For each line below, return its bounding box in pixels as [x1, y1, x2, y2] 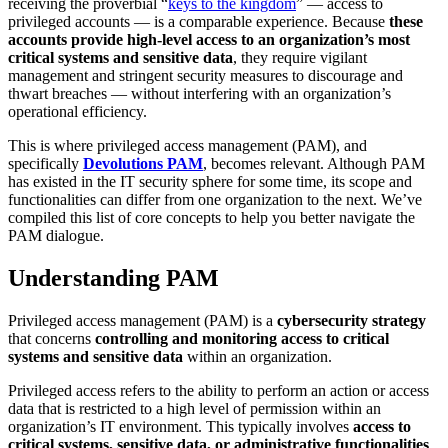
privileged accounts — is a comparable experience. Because [8, 12, 389, 30]
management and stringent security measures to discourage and [8, 66, 403, 84]
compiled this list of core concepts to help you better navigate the [8, 208, 415, 226]
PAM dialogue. [8, 226, 104, 244]
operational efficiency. [8, 102, 147, 120]
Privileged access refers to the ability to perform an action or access [8, 381, 429, 399]
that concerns [8, 329, 95, 347]
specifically [8, 154, 83, 172]
